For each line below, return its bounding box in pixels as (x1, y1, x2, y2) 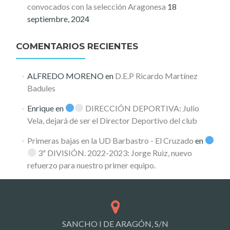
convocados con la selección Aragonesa (27, 1, 166, 11)
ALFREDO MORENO (27, 70, 104, 81)
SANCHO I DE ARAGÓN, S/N (62, 219, 168, 229)
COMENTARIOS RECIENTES (16, 41, 138, 51)
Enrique (27, 103, 54, 113)
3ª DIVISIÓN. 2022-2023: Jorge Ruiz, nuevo (36, 147, 192, 158)
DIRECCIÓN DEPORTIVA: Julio (84, 103, 200, 113)
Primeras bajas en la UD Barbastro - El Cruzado (27, 135, 194, 145)
